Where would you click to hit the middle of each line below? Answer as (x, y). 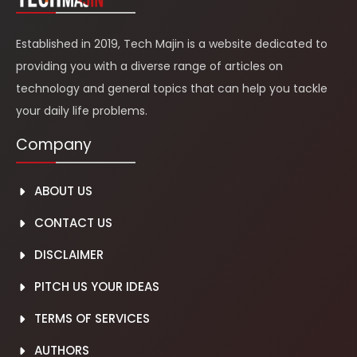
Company (54, 145)
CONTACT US (73, 223)
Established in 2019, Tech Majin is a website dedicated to (172, 43)
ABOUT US (63, 191)
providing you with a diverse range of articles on (149, 66)
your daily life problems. (82, 110)
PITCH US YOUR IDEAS (96, 287)
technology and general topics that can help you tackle (172, 88)
